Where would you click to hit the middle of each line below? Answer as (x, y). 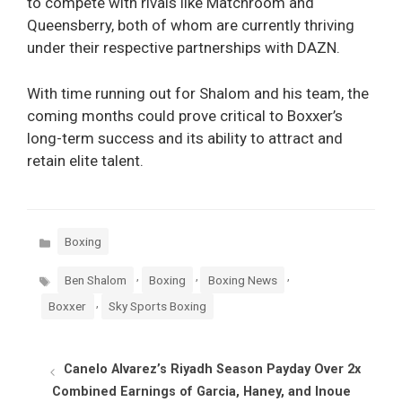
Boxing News (242, 280)
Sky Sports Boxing (158, 306)
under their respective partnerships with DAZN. (184, 48)
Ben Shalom (96, 280)
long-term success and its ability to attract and (185, 138)
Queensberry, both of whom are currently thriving (191, 26)
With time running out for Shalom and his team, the (198, 93)
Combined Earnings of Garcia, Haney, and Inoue (201, 392)
